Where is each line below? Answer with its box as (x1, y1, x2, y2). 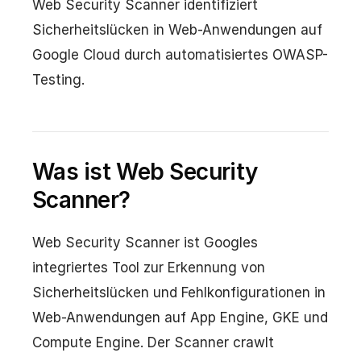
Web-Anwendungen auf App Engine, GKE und (32, 309, 328, 326)
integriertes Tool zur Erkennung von (32, 259, 265, 276)
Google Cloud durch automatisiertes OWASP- (32, 47, 328, 63)
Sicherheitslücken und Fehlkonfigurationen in (32, 284, 326, 301)
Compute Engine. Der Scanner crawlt (32, 334, 274, 351)
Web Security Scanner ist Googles (32, 234, 258, 251)
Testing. (32, 72, 85, 88)
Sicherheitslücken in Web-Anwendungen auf (32, 22, 322, 38)
